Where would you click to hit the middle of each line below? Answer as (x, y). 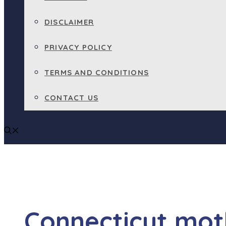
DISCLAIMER (69, 22)
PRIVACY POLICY (78, 47)
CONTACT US (71, 98)
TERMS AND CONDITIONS (97, 72)
